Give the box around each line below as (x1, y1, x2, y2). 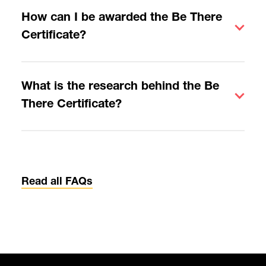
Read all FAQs (21, 176, 93, 188)
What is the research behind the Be (21, 81, 219, 93)
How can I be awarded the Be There (21, 12, 222, 25)
